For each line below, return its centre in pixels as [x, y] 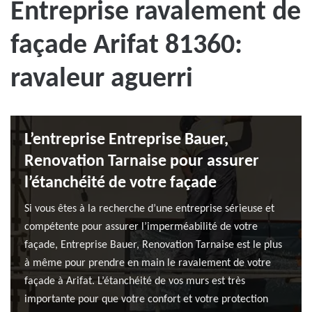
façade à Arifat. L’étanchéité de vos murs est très [135, 281]
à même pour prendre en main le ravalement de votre [148, 263]
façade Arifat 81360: [126, 46]
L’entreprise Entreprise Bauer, [126, 140]
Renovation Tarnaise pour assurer [142, 162]
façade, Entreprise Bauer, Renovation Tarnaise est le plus [153, 245]
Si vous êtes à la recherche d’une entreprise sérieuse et [149, 209]
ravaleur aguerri [102, 79]
